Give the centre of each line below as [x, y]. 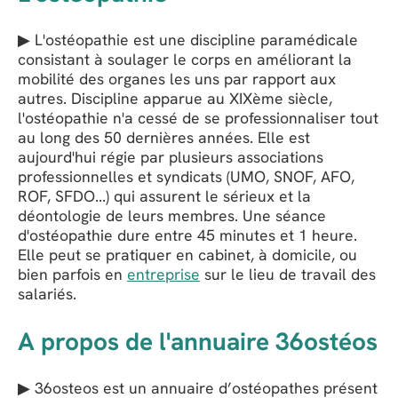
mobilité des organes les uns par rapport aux [177, 79]
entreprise [163, 275]
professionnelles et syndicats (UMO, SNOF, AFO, [186, 177]
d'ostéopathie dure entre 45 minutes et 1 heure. [187, 235]
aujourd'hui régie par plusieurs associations [171, 157]
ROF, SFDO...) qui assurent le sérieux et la [164, 196]
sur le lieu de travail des [288, 275]
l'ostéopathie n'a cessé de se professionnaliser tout [198, 118]
